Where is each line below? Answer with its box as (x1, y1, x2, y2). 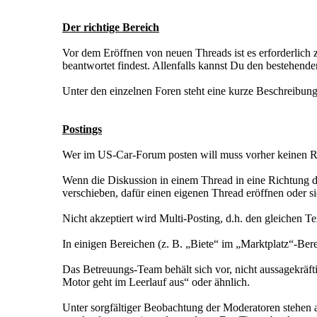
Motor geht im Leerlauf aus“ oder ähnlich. (62, 276, 250, 289)
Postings (62, 123, 102, 136)
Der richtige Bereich (62, 21, 159, 34)
